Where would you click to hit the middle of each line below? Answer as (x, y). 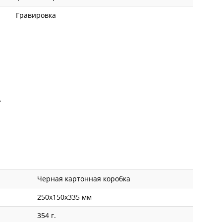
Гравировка (36, 15)
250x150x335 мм (65, 197)
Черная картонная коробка (84, 179)
